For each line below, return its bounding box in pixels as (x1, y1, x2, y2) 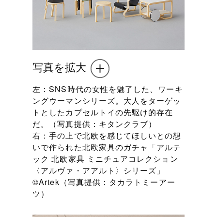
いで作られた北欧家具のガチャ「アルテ (32, 140, 182, 153)
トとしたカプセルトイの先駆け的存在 (32, 106, 173, 118)
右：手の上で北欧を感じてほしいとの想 (32, 129, 182, 141)
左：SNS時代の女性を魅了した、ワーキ (32, 82, 183, 94)
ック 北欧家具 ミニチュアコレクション (32, 152, 178, 164)
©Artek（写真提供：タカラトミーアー (32, 175, 175, 187)
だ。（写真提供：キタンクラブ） (32, 117, 157, 129)
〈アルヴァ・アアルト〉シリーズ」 (32, 164, 165, 176)
